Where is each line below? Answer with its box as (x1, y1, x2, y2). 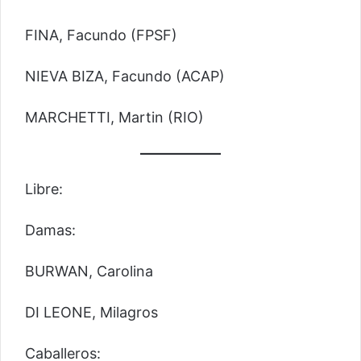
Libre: (25, 180, 63, 197)
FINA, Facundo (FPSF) (25, 27, 177, 44)
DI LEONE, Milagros (25, 303, 158, 321)
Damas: (25, 221, 76, 239)
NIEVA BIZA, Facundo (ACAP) (25, 68, 225, 85)
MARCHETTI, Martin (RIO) (25, 109, 204, 127)
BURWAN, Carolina (25, 262, 153, 280)
